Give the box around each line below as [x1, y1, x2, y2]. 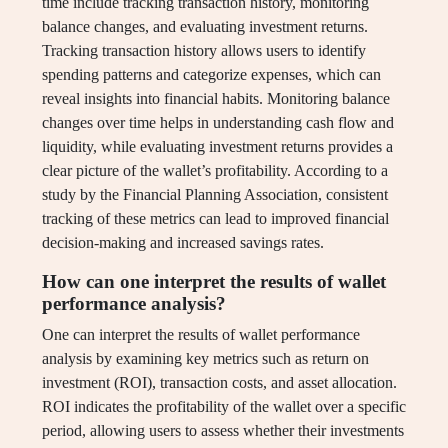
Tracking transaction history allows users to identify [42, 42, 366, 60]
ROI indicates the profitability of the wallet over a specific [42, 398, 406, 416]
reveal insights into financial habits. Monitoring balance [42, 90, 390, 108]
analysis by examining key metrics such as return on [42, 350, 369, 368]
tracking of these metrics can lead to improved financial [42, 210, 389, 228]
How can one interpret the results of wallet [42, 271, 386, 293]
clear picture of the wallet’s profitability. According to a [42, 162, 388, 180]
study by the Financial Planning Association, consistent [42, 186, 388, 204]
